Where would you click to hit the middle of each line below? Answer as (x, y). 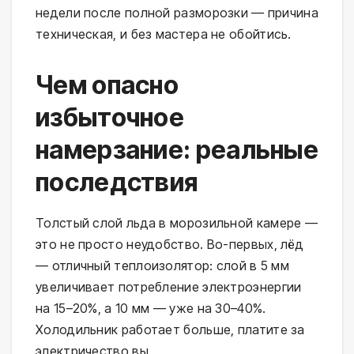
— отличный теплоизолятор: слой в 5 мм (163, 266)
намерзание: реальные (177, 150)
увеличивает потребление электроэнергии (169, 287)
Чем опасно (107, 85)
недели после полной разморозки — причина (177, 13)
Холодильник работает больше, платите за (170, 330)
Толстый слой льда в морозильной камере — (177, 223)
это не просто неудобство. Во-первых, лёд (170, 245)
